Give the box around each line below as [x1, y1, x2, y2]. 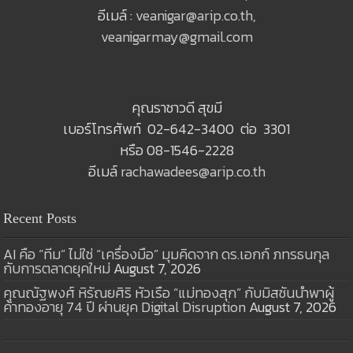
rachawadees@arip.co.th [120, 160, 266, 182]
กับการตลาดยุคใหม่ [3, 257, 111, 279]
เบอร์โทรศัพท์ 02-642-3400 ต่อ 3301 [63, 117, 290, 139]
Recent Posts [3, 210, 77, 226]
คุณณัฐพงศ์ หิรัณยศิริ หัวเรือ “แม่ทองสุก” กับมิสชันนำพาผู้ [3, 281, 335, 303]
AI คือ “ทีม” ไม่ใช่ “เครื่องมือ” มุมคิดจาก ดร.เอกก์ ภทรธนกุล [3, 243, 330, 265]
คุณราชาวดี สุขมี [131, 96, 222, 118]
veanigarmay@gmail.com [100, 25, 253, 47]
